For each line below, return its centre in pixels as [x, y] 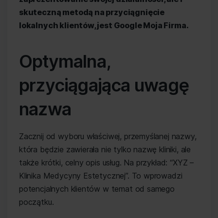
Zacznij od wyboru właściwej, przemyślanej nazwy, [108, 136]
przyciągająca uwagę [104, 85]
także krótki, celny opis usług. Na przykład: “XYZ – [107, 163]
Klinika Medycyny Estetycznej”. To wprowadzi [101, 176]
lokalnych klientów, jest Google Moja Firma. [104, 25]
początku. [36, 202]
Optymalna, [65, 61]
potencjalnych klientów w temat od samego [97, 189]
